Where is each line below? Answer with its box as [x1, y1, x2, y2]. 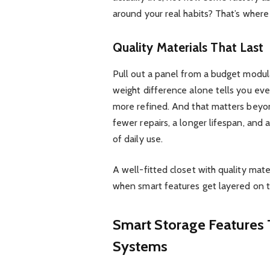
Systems [112, 237, 168, 255]
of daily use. [112, 133, 163, 145]
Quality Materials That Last [112, 39, 264, 55]
